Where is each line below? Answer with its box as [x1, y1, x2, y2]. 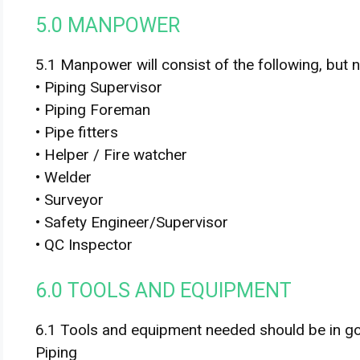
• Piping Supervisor [35, 77, 162, 96]
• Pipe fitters [35, 122, 118, 141]
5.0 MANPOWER [35, 13, 180, 37]
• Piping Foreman [35, 100, 150, 119]
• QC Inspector [35, 235, 133, 254]
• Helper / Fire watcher [35, 145, 187, 164]
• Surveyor [35, 190, 104, 209]
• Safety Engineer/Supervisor [35, 212, 228, 231]
